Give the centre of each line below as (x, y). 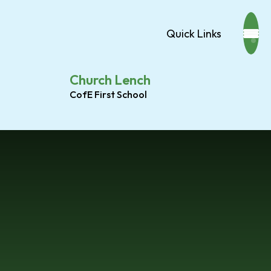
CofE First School (108, 94)
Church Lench (110, 80)
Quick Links (194, 33)
